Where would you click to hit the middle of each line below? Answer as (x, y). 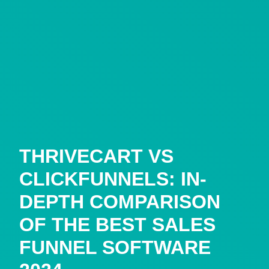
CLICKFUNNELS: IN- (113, 179)
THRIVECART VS (96, 156)
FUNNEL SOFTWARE (115, 247)
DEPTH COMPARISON (120, 201)
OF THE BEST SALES (117, 224)
